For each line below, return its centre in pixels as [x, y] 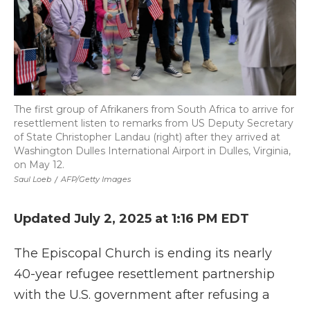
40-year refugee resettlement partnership [144, 274]
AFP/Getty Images [96, 179]
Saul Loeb [33, 179]
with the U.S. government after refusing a [142, 295]
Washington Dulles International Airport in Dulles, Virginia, [152, 151]
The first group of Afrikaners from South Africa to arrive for [154, 109]
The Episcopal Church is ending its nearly [143, 253]
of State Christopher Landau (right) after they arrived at [147, 137]
